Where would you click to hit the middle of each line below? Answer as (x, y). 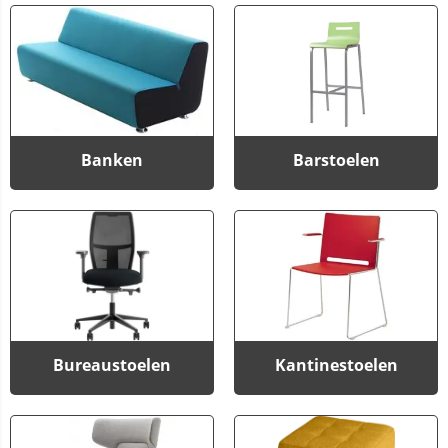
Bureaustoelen (112, 365)
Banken (112, 160)
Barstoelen (336, 160)
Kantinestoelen (336, 365)
